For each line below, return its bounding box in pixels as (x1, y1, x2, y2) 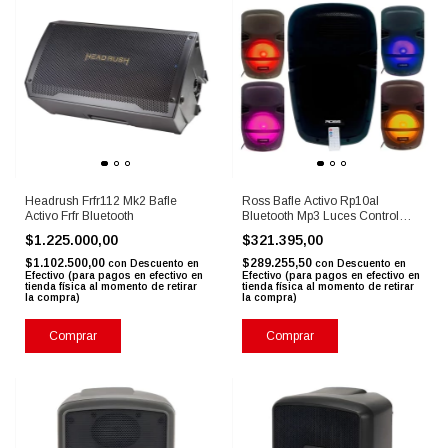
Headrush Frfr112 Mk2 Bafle (25, 194, 177, 209)
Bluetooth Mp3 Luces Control (241, 209, 399, 224)
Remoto (241, 224, 286, 239)
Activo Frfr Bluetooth (25, 209, 134, 224)
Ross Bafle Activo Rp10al (241, 194, 379, 209)
